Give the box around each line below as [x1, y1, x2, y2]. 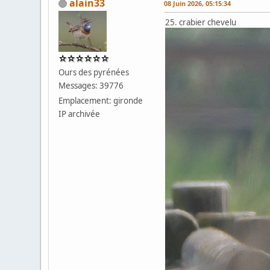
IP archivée [58, 108, 101, 119]
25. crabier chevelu [165, 16, 237, 28]
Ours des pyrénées [58, 66, 130, 78]
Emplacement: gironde [58, 95, 143, 106]
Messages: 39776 [58, 80, 124, 91]
